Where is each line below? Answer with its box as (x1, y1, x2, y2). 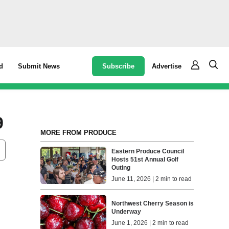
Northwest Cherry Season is (111, 199, 194, 207)
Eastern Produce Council (111, 148, 185, 155)
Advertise (152, 62, 182, 70)
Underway (111, 208, 142, 215)
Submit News (18, 62, 60, 70)
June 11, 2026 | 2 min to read (111, 175, 192, 183)
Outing (111, 164, 131, 172)
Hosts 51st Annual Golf (111, 156, 179, 164)
